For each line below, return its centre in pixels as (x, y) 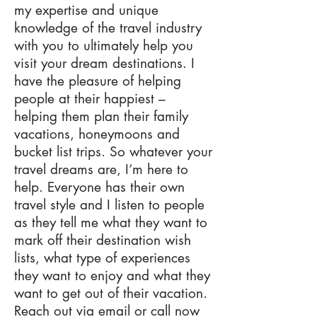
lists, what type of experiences (102, 258)
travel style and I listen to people (109, 205)
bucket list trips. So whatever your (113, 152)
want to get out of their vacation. (111, 293)
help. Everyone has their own (99, 187)
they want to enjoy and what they (112, 276)
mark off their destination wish (103, 240)
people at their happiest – (90, 99)
